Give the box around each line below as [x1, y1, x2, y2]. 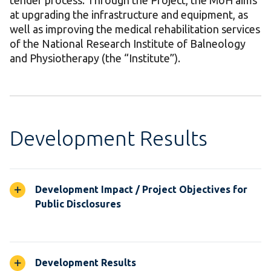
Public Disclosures [35, 198, 121, 210]
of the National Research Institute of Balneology [10, 38, 246, 50]
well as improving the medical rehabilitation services [10, 23, 260, 36]
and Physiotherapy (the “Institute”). [10, 52, 180, 65]
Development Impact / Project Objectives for [35, 184, 247, 195]
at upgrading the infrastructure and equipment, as [10, 8, 248, 21]
